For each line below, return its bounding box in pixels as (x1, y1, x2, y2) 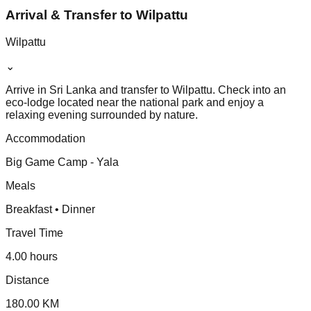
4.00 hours (6, 250, 58, 262)
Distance (6, 274, 49, 286)
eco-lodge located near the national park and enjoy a (6, 96, 264, 108)
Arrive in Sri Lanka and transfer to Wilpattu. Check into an (6, 83, 286, 96)
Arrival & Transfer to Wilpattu (6, 8, 188, 23)
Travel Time (6, 226, 63, 239)
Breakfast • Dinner (6, 203, 95, 215)
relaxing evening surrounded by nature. (6, 108, 198, 121)
